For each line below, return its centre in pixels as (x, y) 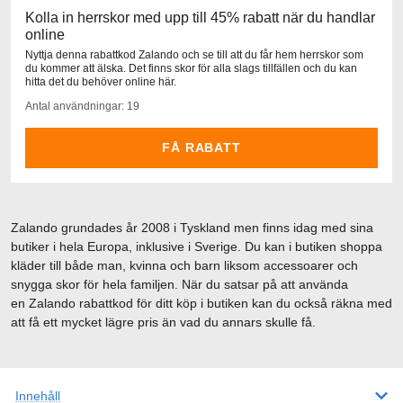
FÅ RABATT (201, 147)
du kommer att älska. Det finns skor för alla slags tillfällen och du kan (191, 68)
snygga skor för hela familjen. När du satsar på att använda (179, 284)
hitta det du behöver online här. (101, 81)
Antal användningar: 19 (82, 106)
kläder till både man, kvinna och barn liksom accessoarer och (184, 265)
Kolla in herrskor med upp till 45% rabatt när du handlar (200, 17)
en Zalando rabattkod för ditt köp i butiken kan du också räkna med (201, 303)
